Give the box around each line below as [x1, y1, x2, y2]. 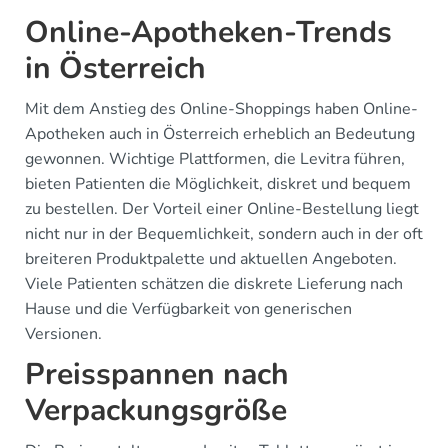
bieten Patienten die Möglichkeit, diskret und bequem [25, 172, 411, 195]
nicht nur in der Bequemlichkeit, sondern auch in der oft [25, 222, 423, 245]
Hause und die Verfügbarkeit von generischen [25, 297, 352, 320]
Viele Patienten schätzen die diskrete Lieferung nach [25, 272, 403, 295]
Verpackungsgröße [25, 389, 287, 431]
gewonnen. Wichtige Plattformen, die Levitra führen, [25, 147, 405, 170]
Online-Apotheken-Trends [25, 11, 392, 53]
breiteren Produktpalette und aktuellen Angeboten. [25, 247, 397, 270]
